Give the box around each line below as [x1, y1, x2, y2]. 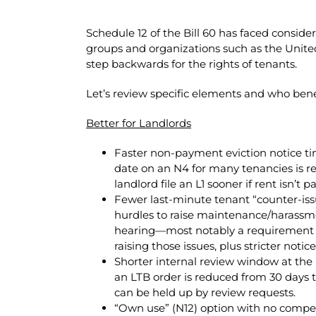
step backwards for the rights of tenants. [85, 56, 297, 71]
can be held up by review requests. [114, 285, 296, 299]
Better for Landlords [85, 116, 191, 130]
